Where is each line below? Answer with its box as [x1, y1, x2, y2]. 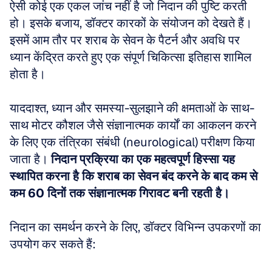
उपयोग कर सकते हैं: [10, 236, 96, 252]
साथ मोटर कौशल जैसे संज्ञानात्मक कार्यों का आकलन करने [10, 117, 256, 133]
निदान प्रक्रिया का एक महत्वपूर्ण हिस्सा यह [51, 151, 235, 167]
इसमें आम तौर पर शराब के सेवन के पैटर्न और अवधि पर [10, 32, 240, 48]
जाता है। [10, 151, 51, 167]
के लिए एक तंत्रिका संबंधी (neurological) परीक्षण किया [10, 134, 255, 150]
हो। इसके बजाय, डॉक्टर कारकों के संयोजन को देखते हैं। [10, 15, 252, 31]
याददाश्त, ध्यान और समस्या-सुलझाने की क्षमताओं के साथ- [10, 100, 254, 116]
